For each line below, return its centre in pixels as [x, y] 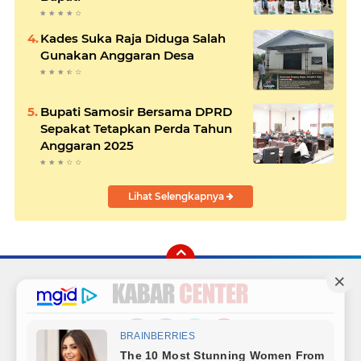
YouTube [235, 351]
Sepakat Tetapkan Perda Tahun [136, 128]
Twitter [202, 351]
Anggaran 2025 [87, 145]
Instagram [183, 351]
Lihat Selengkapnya [177, 196]
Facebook [151, 351]
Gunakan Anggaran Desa [117, 55]
